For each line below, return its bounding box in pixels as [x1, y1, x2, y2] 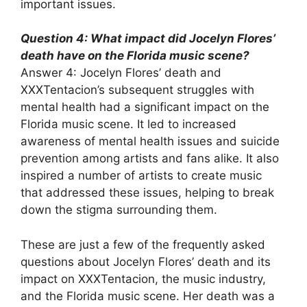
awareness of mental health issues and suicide [21, 134, 280, 149]
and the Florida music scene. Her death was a [21, 288, 275, 303]
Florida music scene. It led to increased [21, 117, 236, 132]
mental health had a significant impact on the [21, 100, 269, 114]
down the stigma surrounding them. [21, 203, 217, 217]
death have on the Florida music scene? [21, 49, 249, 63]
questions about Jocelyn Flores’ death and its [21, 254, 271, 269]
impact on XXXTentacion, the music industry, [21, 271, 266, 286]
